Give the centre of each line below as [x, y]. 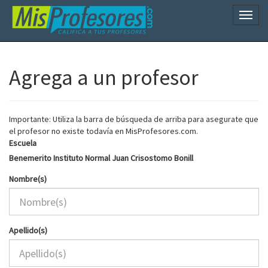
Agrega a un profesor [104, 77]
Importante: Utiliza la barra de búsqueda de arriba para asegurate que [134, 119]
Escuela [23, 143]
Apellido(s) [28, 230]
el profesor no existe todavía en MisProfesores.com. [103, 131]
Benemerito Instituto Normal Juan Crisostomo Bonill [101, 158]
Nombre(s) [28, 179]
